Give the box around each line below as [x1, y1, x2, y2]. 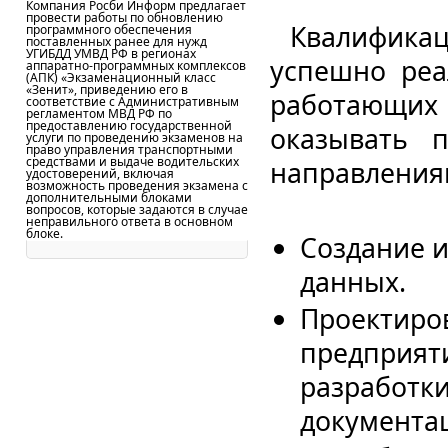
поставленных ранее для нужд [26, 33, 207, 50]
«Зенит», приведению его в [26, 81, 188, 98]
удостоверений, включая [26, 165, 174, 182]
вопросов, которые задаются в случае [26, 201, 248, 218]
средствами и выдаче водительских [26, 153, 239, 170]
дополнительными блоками [26, 189, 192, 206]
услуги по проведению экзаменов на [26, 129, 243, 146]
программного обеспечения [26, 21, 192, 38]
